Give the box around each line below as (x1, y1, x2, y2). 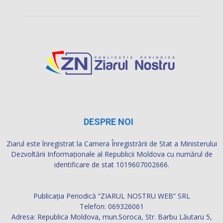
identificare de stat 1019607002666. (54, 159, 169, 169)
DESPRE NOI (84, 116, 133, 127)
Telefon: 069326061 (79, 201, 144, 211)
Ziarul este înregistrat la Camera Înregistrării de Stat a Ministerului (6, 138, 217, 148)
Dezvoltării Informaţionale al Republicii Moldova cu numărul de (10, 149, 213, 159)
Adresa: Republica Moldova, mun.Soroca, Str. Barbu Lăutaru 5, (11, 212, 212, 222)
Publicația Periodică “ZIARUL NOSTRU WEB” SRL (33, 191, 190, 201)
